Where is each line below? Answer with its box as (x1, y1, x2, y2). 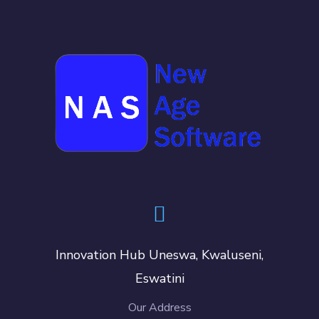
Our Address (127, 300, 192, 316)
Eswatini (135, 270, 184, 288)
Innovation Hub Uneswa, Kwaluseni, (56, 246, 263, 264)
